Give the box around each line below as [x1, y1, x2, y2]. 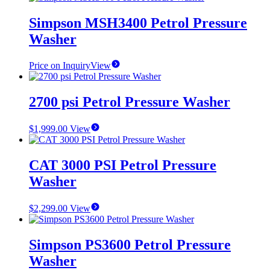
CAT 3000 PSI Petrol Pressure [29, 157, 216, 174]
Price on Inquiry [29, 60, 90, 71]
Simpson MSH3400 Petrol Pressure [29, 14, 247, 31]
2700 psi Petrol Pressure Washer [29, 94, 230, 110]
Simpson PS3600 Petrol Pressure [29, 236, 231, 253]
